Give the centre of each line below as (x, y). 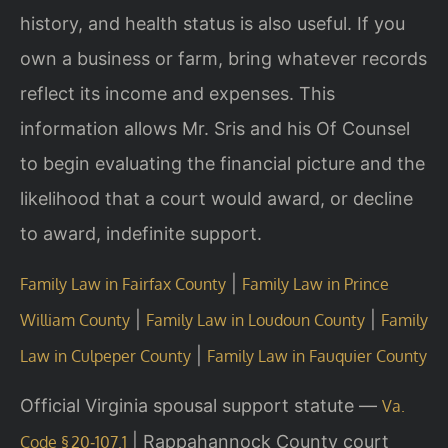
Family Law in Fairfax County (123, 283)
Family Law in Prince (315, 283)
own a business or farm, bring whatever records (223, 59)
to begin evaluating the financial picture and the (222, 164)
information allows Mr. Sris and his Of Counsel (215, 129)
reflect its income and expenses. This (177, 94)
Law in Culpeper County (105, 355)
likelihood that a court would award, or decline (216, 199)
